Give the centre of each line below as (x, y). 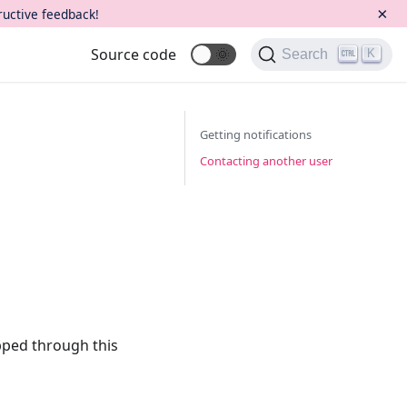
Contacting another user (266, 161)
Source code (134, 55)
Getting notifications (256, 134)
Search (305, 54)
